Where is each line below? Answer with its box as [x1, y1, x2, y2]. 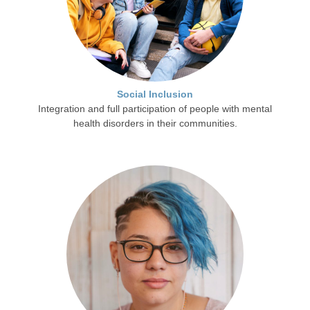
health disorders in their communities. [73, 118, 237, 129]
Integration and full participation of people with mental [38, 103, 272, 114]
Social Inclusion [117, 89, 193, 100]
